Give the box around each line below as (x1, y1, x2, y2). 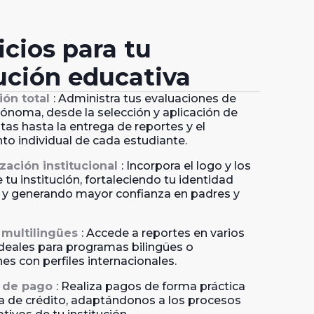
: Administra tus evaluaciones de (53, 91, 236, 105)
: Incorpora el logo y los (121, 158, 251, 172)
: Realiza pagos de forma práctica (55, 279, 245, 293)
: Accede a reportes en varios (81, 226, 245, 240)
